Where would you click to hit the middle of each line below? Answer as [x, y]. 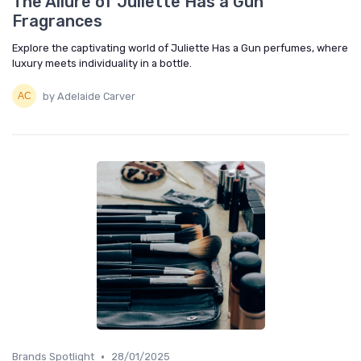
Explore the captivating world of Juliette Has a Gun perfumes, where [180, 48]
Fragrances [57, 21]
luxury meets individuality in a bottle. [102, 63]
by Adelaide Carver [89, 96]
